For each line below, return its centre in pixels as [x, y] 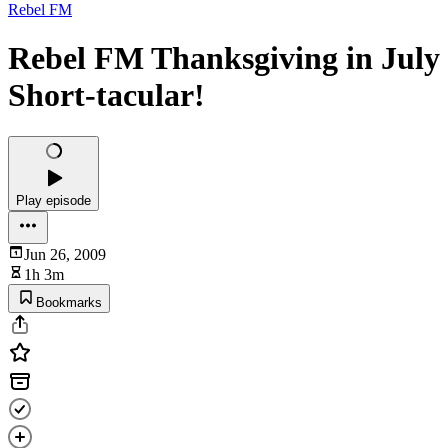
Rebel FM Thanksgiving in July [224, 58]
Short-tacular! [106, 95]
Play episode [53, 200]
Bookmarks [69, 302]
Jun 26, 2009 [65, 254]
